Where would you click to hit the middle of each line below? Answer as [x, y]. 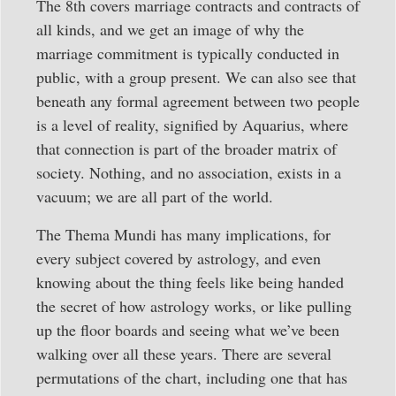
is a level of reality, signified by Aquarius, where [192, 125]
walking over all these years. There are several [184, 354]
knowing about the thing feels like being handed [190, 282]
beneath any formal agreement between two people [198, 101]
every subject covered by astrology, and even [179, 259]
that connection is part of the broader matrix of [187, 149]
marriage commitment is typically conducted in [188, 53]
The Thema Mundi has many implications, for [183, 235]
